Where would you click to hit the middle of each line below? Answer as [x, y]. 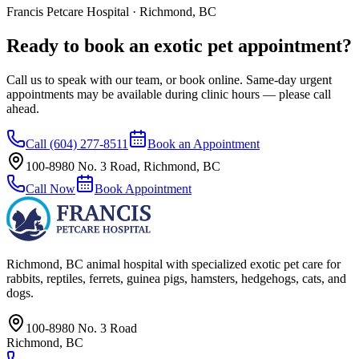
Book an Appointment [204, 143]
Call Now [50, 188]
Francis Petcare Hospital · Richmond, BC [111, 12]
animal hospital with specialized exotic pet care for [212, 264]
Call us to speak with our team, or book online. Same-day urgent [169, 79]
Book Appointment [143, 188]
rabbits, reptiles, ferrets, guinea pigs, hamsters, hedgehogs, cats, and [176, 278]
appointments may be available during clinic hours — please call [169, 94]
